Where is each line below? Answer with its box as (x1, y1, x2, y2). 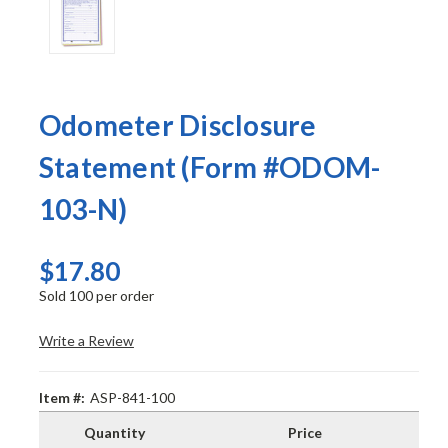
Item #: (38, 388, 85, 406)
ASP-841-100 (89, 388, 175, 406)
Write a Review (38, 331, 134, 349)
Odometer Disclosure (38, 107, 317, 142)
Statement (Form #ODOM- (38, 149, 381, 184)
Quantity (84, 423, 146, 441)
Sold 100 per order (38, 286, 154, 304)
